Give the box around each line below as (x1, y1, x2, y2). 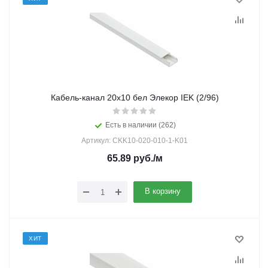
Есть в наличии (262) (105, 121, 176, 129)
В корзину (145, 187, 181, 196)
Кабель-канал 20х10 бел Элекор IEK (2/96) (50, 93, 219, 102)
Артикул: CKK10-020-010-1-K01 (81, 136, 188, 145)
